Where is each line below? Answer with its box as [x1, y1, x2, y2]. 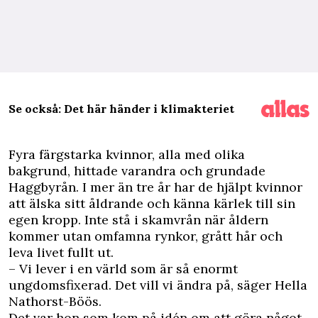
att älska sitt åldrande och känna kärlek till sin [9, 195, 295, 212]
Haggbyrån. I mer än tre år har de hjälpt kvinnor [9, 179, 302, 195]
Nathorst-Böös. [9, 293, 102, 309]
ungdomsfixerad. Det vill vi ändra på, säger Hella [9, 277, 307, 293]
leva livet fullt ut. [9, 244, 114, 261]
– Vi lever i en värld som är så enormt [9, 261, 238, 277]
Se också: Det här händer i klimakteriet [9, 102, 234, 116]
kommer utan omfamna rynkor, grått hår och [9, 228, 283, 244]
